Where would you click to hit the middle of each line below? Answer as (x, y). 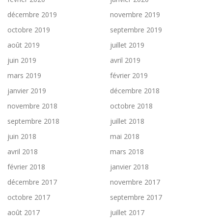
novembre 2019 (135, 15)
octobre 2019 (29, 30)
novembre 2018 (32, 106)
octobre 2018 (131, 106)
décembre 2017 (32, 182)
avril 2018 (23, 152)
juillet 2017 (127, 213)
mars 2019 (24, 76)
